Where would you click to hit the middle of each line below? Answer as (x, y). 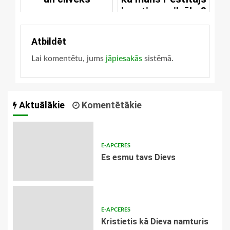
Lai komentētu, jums (69, 59)
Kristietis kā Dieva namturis (155, 222)
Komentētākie (111, 105)
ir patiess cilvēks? (164, 12)
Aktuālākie (41, 105)
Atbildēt (49, 42)
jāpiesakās (124, 59)
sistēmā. (158, 59)
